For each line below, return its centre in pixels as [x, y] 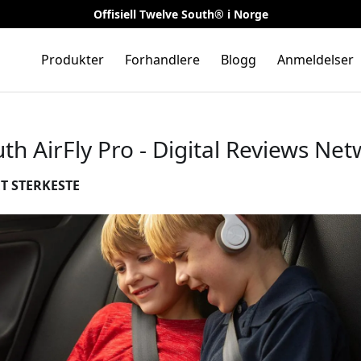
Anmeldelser [315, 60]
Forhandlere [162, 60]
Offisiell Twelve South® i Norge [180, 14]
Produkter [73, 60]
